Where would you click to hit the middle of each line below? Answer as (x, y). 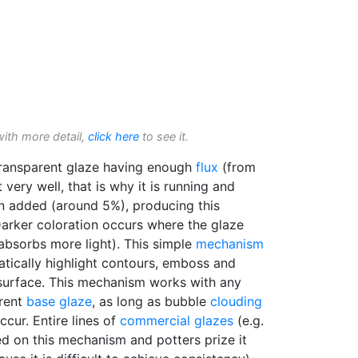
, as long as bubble (151, 301)
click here (113, 136)
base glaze (59, 301)
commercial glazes (177, 320)
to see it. (164, 136)
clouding (236, 301)
